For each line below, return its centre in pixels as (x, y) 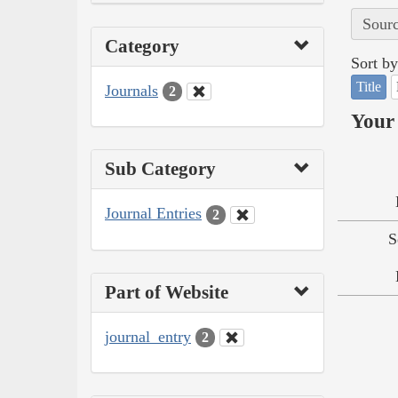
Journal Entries (153, 214)
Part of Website (167, 292)
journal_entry (148, 336)
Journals (131, 90)
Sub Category (160, 169)
